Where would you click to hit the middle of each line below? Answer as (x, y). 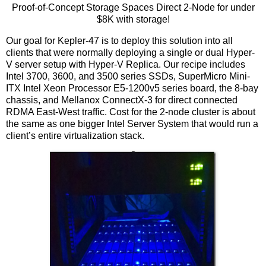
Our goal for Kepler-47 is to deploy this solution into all (119, 41)
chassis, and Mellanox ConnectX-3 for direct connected (122, 100)
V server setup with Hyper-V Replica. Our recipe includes (126, 65)
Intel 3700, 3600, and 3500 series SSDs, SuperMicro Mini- (128, 77)
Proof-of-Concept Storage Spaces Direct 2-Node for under (133, 8)
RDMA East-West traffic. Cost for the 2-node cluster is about (131, 112)
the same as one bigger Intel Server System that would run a (132, 124)
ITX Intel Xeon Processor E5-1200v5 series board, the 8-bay (132, 88)
